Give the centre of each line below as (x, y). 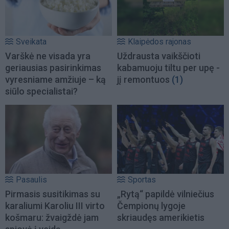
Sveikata (31, 42)
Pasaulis (31, 179)
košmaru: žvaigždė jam (52, 217)
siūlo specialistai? (41, 91)
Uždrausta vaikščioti (159, 56)
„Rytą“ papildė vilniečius (166, 194)
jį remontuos (143, 80)
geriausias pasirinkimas (53, 68)
